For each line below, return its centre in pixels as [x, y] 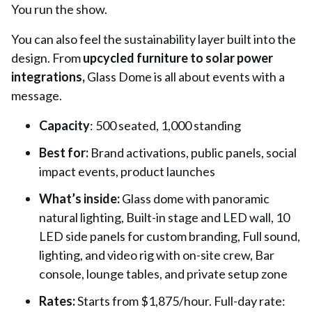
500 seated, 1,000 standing [167, 125]
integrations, [48, 77]
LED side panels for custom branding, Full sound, [170, 236]
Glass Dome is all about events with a [185, 77]
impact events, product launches [127, 171]
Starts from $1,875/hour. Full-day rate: [181, 301]
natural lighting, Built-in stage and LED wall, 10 [164, 217]
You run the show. [59, 9]
